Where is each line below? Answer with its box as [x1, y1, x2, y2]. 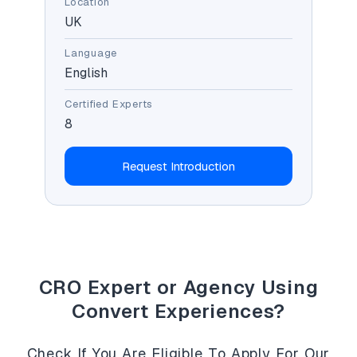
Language [65, 46, 118, 60]
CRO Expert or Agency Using [38, 275, 319, 300]
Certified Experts [65, 97, 154, 111]
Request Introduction [122, 159, 235, 174]
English [65, 65, 108, 81]
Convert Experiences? [71, 299, 286, 324]
